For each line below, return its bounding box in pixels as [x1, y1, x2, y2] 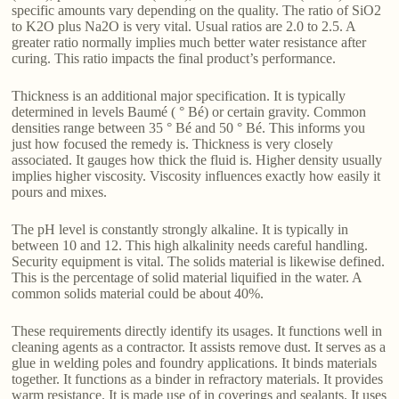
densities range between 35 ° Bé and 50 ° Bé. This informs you [12, 120, 366, 136]
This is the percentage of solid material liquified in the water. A [12, 270, 362, 286]
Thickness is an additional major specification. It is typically [12, 88, 346, 104]
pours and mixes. [12, 184, 108, 200]
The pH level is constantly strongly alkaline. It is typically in [12, 222, 349, 238]
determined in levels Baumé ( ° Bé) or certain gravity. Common [12, 104, 367, 120]
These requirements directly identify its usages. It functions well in [12, 323, 383, 339]
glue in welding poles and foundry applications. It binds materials [12, 355, 378, 371]
